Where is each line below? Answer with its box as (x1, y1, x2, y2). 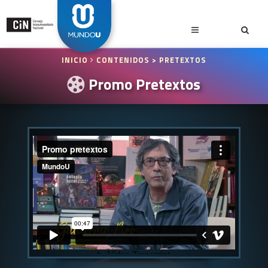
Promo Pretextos (85, 72, 201, 96)
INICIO (61, 54, 90, 66)
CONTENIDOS (96, 54, 150, 66)
